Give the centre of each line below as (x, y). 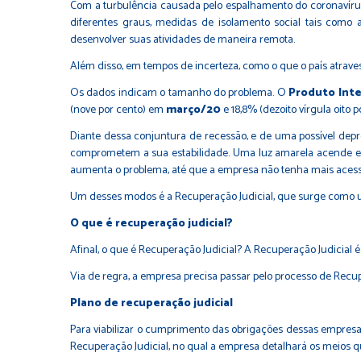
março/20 (193, 110)
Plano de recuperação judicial (151, 303)
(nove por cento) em (118, 110)
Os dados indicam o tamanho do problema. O (180, 93)
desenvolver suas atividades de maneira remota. (183, 40)
